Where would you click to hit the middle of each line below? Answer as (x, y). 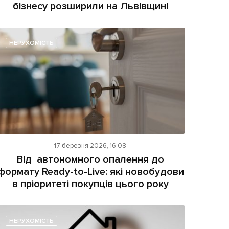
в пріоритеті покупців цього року (90, 184)
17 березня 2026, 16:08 (90, 146)
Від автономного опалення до (90, 160)
